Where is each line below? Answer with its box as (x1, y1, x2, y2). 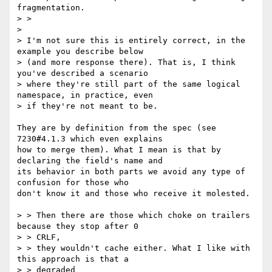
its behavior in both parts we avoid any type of (17, 167, 245, 177)
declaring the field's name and (17, 156, 163, 166)
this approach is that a (17, 254, 129, 264)
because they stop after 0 (17, 222, 138, 231)
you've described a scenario (17, 69, 148, 78)
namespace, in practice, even (17, 90, 153, 100)
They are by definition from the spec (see (17, 123, 216, 133)
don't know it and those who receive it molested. (17, 189, 250, 199)
